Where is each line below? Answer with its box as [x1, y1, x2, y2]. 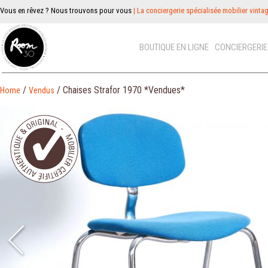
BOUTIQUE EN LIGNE [139, 42, 209, 53]
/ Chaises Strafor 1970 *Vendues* [54, 84, 185, 96]
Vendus [29, 86, 54, 95]
